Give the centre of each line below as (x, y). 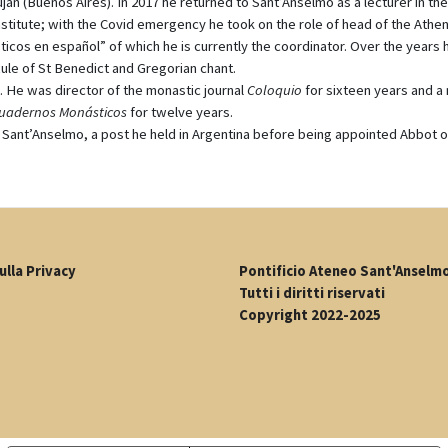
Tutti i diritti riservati (312, 293)
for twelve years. (180, 112)
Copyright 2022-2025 (310, 315)
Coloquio (274, 90)
